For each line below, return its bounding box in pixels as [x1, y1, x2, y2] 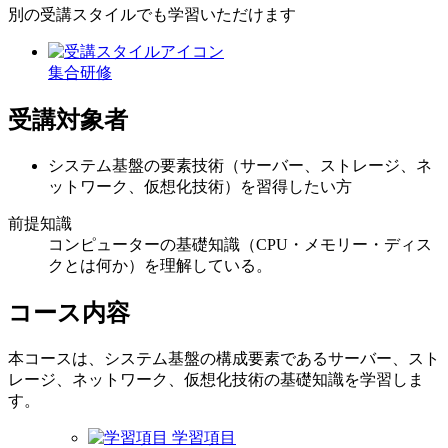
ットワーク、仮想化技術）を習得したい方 [48, 177, 352, 195]
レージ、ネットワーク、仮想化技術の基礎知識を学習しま [8, 370, 424, 388]
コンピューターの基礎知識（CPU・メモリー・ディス [48, 235, 432, 253]
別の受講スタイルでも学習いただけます [8, 5, 296, 23]
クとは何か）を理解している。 [48, 256, 272, 274]
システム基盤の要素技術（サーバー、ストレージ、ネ [48, 156, 432, 174]
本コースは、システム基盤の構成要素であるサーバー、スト [8, 349, 440, 367]
